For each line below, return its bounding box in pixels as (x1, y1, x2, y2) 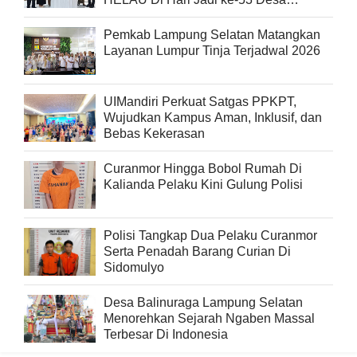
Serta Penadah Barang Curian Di (104, 244, 291, 258)
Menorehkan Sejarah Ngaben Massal (104, 311, 315, 325)
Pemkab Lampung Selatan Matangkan (104, 27, 320, 41)
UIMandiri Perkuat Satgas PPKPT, (104, 94, 296, 108)
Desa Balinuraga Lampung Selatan (104, 295, 303, 309)
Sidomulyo (104, 260, 164, 274)
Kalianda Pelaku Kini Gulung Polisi (104, 177, 303, 191)
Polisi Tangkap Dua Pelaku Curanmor (104, 228, 218, 242)
